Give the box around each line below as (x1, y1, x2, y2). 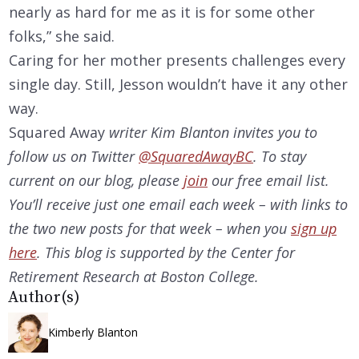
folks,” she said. (9, 26, 115, 46)
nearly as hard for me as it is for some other (9, 2, 315, 22)
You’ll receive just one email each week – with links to (9, 194, 348, 214)
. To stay (253, 146, 306, 166)
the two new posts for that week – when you (9, 218, 291, 238)
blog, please (104, 170, 184, 190)
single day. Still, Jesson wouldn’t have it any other (9, 74, 348, 94)
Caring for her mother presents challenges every (9, 50, 345, 70)
